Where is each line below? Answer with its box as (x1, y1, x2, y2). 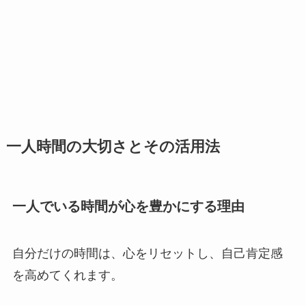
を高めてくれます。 (12, 268, 123, 283)
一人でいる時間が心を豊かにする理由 (12, 198, 245, 214)
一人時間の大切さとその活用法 (5, 138, 220, 155)
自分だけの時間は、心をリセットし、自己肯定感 (12, 247, 283, 261)
